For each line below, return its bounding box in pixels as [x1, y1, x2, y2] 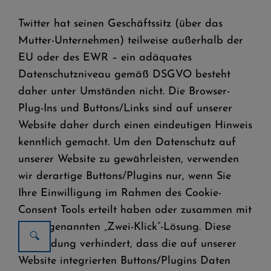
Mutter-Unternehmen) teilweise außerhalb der [18, 35, 243, 47]
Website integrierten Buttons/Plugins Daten [18, 255, 230, 267]
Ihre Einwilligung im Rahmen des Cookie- [18, 188, 221, 199]
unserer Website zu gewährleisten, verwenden [18, 154, 239, 165]
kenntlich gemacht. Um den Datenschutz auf [18, 137, 236, 148]
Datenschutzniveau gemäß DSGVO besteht [18, 69, 230, 80]
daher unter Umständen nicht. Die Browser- [18, 86, 230, 97]
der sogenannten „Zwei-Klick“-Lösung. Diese [18, 221, 231, 233]
